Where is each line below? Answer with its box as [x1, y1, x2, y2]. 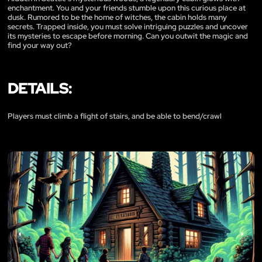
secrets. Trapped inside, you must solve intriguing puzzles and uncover [8, 21, 248, 32]
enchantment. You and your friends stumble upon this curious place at [8, 2, 246, 13]
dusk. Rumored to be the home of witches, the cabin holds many [8, 12, 227, 22]
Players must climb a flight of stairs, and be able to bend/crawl [8, 111, 222, 121]
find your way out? [8, 40, 72, 50]
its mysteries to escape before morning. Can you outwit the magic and [8, 30, 248, 41]
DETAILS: [8, 78, 72, 98]
